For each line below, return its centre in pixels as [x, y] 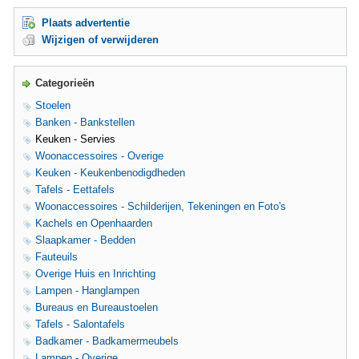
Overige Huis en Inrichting [95, 274]
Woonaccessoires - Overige [99, 156]
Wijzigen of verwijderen [100, 40]
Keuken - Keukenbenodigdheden [110, 173]
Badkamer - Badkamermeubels [107, 341]
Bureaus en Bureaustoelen [97, 307]
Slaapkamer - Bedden [85, 240]
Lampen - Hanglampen [87, 290]
